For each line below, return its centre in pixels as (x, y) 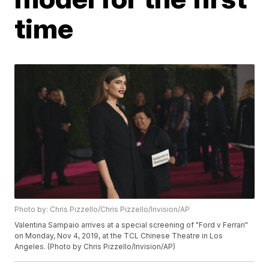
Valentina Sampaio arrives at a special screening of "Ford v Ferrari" (131, 225)
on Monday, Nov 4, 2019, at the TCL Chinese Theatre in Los (119, 236)
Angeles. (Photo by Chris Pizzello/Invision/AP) (95, 247)
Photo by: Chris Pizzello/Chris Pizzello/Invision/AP (102, 210)
